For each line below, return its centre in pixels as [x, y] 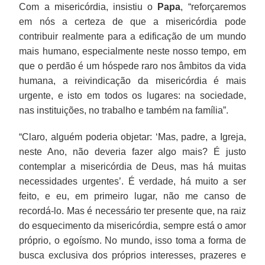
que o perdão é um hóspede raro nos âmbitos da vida [132, 66]
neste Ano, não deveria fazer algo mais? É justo [132, 151]
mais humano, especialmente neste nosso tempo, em [132, 51]
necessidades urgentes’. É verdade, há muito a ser [132, 181]
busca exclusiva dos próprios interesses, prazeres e [132, 255]
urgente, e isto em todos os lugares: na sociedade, [132, 95]
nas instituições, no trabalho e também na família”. [124, 110]
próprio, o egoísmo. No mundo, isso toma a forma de [132, 240]
